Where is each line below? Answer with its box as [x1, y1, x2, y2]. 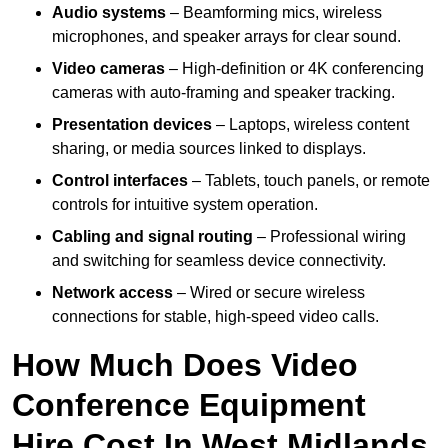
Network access [52, 284, 173, 302]
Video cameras [52, 60, 165, 78]
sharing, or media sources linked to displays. [52, 140, 366, 158]
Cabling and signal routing [52, 228, 253, 246]
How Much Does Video [12, 347, 358, 384]
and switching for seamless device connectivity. [52, 252, 386, 270]
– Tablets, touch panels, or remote [188, 172, 430, 190]
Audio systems [52, 4, 166, 22]
